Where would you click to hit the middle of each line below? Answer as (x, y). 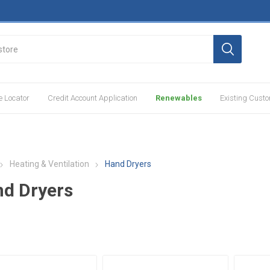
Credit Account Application (93, 98)
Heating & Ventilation (49, 164)
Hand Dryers (128, 164)
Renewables (179, 98)
